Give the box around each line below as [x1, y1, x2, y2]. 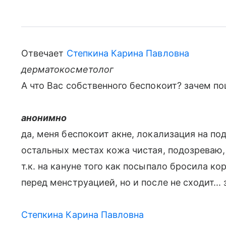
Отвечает [21, 48, 67, 59]
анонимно [21, 112, 67, 123]
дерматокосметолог [21, 64, 114, 75]
